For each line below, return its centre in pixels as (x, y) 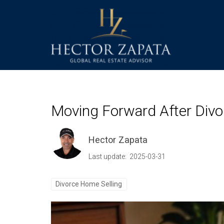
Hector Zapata (118, 139)
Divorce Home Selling (89, 184)
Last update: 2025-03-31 (127, 156)
